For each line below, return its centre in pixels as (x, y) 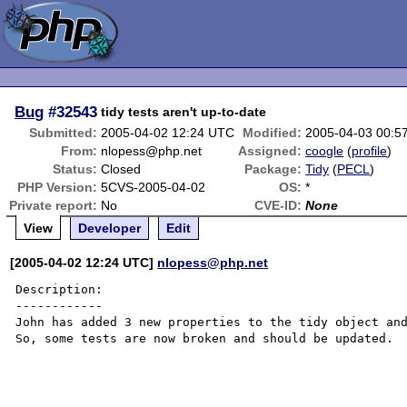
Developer (110, 228)
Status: (75, 169)
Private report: (54, 205)
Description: (60, 289)
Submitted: (64, 133)
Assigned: (270, 151)
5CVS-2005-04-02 (154, 187)
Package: (273, 169)
